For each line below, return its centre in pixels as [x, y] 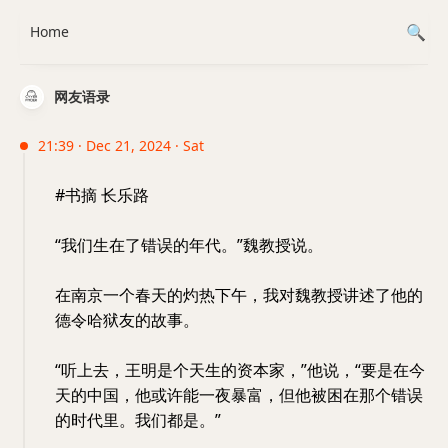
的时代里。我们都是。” [138, 420]
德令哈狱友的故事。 [127, 320]
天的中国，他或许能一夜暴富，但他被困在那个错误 [239, 395]
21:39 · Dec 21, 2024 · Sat [121, 145]
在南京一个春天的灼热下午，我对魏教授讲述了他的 [239, 295]
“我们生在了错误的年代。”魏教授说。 [189, 245]
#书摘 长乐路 [102, 195]
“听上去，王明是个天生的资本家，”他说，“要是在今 [240, 370]
